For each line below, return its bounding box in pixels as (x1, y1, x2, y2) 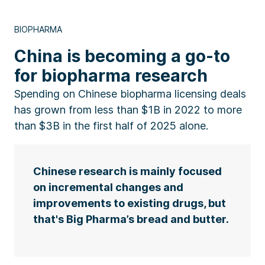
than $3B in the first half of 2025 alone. (14, 119, 208, 132)
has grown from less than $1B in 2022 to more (14, 103, 242, 116)
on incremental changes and (33, 180, 183, 193)
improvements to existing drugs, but (33, 196, 226, 209)
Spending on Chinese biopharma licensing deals (14, 87, 246, 100)
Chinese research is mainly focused (33, 164, 222, 177)
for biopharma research (14, 65, 208, 86)
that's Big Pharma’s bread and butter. (33, 212, 229, 225)
